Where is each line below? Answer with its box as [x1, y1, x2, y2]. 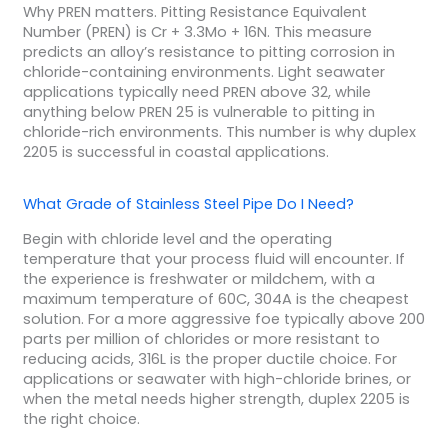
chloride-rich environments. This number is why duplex [22, 122, 416, 142]
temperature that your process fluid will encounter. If [22, 249, 405, 269]
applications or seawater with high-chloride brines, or [22, 369, 411, 389]
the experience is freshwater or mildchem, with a [22, 269, 375, 289]
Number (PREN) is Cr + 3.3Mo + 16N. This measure [22, 22, 372, 42]
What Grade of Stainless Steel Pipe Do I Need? [22, 194, 354, 214]
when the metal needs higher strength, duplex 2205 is [22, 389, 410, 409]
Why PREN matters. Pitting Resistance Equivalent [22, 2, 367, 22]
